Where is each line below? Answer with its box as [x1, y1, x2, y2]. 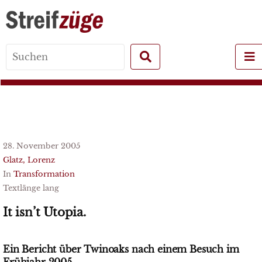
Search [82, 57, 115, 69]
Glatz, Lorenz [3, 156, 55, 164]
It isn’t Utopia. [3, 205, 86, 219]
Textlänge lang [3, 184, 59, 192]
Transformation [13, 170, 75, 178]
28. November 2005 [3, 142, 80, 150]
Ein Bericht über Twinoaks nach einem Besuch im [3, 243, 239, 255]
